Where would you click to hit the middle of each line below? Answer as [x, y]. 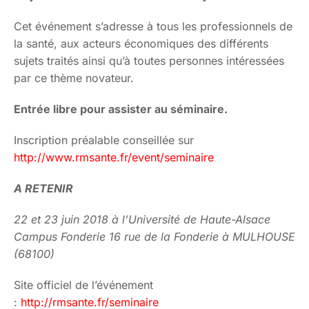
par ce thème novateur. [74, 78]
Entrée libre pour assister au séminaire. [121, 109]
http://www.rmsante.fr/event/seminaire [114, 158]
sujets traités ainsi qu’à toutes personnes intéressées [149, 61]
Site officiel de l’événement [83, 285]
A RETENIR [43, 189]
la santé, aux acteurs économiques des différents [141, 44]
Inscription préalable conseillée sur [104, 140]
